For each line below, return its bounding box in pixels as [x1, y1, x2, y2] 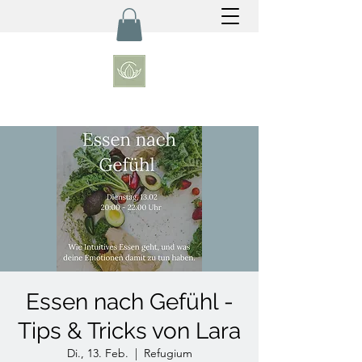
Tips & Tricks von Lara [18, 318, 241, 344]
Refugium [143, 346, 192, 360]
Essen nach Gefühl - [25, 288, 234, 315]
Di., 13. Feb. [66, 346, 128, 360]
